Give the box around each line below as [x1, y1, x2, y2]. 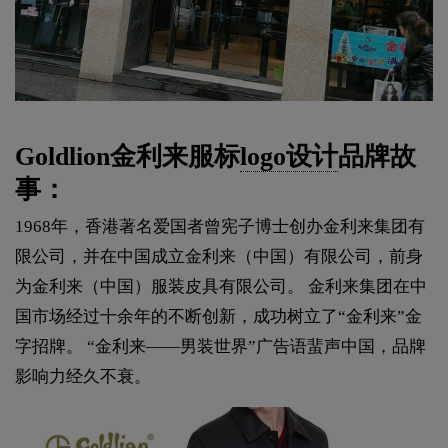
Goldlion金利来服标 [15, 141, 240, 171]
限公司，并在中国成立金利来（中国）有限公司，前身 [15, 246, 423, 266]
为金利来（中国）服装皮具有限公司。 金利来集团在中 [15, 276, 427, 296]
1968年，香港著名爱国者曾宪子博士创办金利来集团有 [15, 216, 425, 236]
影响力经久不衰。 [15, 366, 151, 386]
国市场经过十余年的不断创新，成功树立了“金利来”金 [15, 306, 422, 326]
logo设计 [240, 141, 338, 171]
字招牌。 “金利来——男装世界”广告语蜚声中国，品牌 [15, 336, 426, 356]
